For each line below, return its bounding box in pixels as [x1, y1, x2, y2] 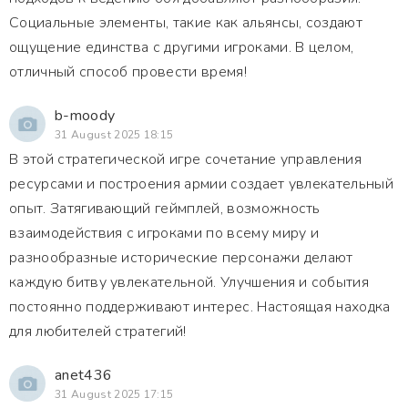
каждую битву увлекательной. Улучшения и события [9, 272, 370, 292]
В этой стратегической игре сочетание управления [9, 149, 362, 169]
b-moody [55, 106, 116, 126]
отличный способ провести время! [9, 62, 247, 82]
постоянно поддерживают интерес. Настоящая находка [9, 297, 391, 317]
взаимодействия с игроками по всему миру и [9, 223, 320, 243]
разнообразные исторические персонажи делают [9, 248, 353, 268]
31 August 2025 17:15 [55, 387, 174, 402]
